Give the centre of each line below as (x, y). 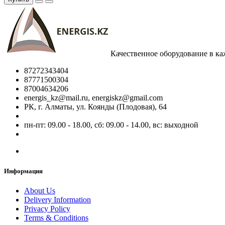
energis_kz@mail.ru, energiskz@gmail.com (93, 98)
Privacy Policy (47, 208)
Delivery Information (58, 199)
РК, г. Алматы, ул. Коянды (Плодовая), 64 (95, 107)
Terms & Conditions (56, 217)
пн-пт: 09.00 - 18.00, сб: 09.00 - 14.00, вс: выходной (111, 125)
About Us (40, 190)
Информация (23, 171)
